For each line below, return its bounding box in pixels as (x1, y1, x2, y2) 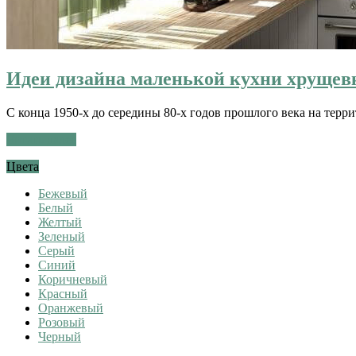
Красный (38, 286, 87, 300)
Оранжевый (38, 300, 103, 315)
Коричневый (38, 272, 107, 286)
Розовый (38, 315, 85, 329)
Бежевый (38, 186, 87, 200)
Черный (38, 329, 81, 343)
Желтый (38, 215, 82, 229)
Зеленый (38, 229, 85, 243)
